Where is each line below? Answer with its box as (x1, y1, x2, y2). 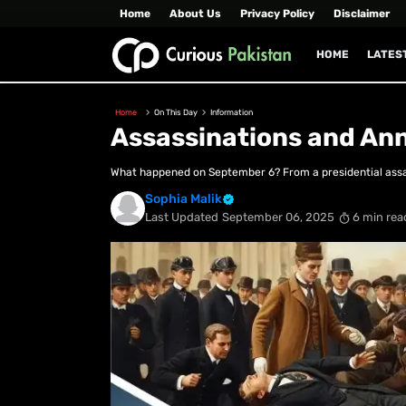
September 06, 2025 (222, 210, 334, 225)
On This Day (154, 108, 198, 117)
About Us (169, 7, 221, 20)
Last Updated (145, 210, 218, 225)
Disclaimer (333, 7, 390, 20)
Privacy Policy (240, 7, 314, 20)
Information (210, 108, 253, 117)
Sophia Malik (145, 191, 222, 208)
